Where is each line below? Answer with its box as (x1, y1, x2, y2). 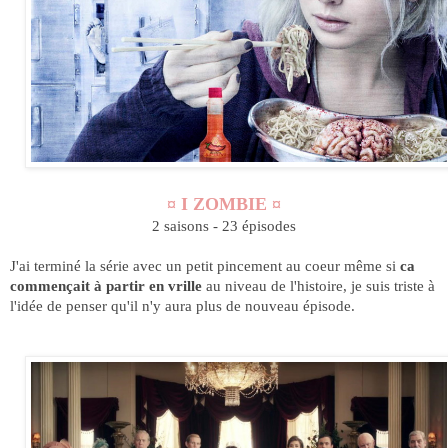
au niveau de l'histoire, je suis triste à (202, 276, 435, 294)
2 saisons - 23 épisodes (152, 216, 296, 234)
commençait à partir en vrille (10, 276, 202, 294)
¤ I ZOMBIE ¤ (167, 193, 281, 214)
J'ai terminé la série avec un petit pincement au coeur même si (10, 256, 400, 274)
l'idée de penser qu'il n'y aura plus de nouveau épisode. (10, 296, 359, 314)
